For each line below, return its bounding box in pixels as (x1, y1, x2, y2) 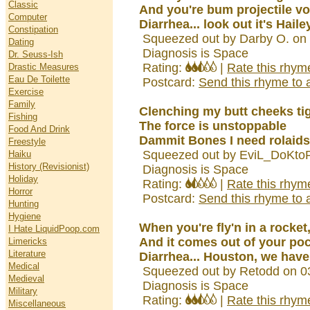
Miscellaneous (8, 298, 66, 309)
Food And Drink (8, 124, 70, 134)
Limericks (8, 236, 47, 246)
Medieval (8, 273, 44, 284)
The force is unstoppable (139, 119, 286, 133)
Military (8, 286, 37, 296)
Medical (8, 261, 39, 271)
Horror (8, 186, 33, 197)
